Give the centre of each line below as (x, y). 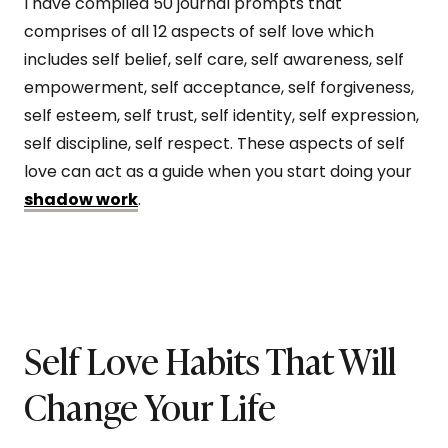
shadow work (81, 199)
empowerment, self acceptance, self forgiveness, (219, 87)
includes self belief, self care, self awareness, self (214, 59)
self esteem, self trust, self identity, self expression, (221, 115)
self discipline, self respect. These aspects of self (214, 143)
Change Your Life (150, 404)
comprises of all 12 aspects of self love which (199, 31)
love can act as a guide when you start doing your (218, 171)
